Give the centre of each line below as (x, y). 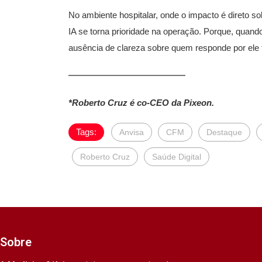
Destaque (224, 132)
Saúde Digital (177, 157)
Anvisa (132, 132)
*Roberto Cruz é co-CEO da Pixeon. (141, 103)
